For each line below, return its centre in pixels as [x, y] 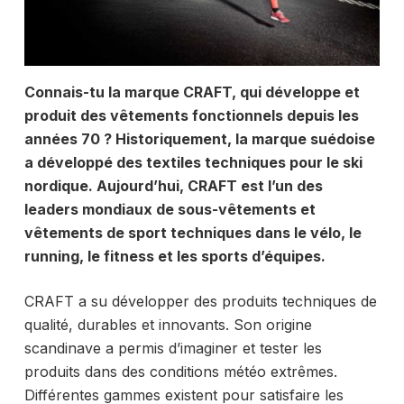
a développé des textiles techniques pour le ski [193, 163]
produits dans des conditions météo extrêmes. [180, 372]
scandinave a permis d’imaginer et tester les [173, 349]
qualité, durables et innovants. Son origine [168, 325]
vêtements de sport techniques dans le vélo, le [193, 233]
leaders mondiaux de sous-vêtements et [170, 210]
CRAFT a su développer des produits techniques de [200, 302]
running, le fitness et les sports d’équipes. [174, 257]
